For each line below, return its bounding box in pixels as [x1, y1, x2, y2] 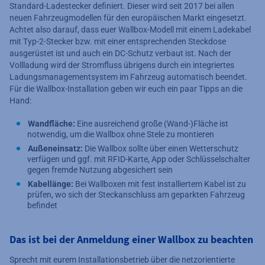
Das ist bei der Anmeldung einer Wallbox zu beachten [9, 232, 253, 246]
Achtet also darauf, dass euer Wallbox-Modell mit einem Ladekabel [9, 24, 251, 34]
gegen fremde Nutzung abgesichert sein [27, 164, 173, 174]
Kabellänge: [28, 179, 73, 189]
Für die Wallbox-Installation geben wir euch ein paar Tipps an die [9, 83, 243, 93]
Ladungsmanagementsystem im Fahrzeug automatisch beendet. [9, 72, 247, 82]
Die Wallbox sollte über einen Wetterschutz [85, 143, 238, 153]
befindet [27, 200, 57, 210]
